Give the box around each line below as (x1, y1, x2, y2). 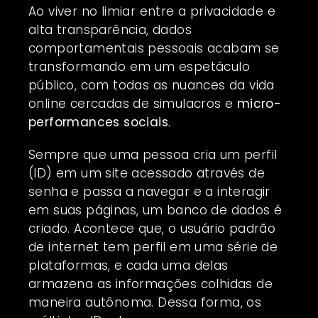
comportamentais (28, 39, 148, 57)
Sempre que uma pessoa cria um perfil (28, 146, 278, 163)
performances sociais (28, 113, 168, 131)
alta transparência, (28, 21, 153, 38)
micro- (236, 94, 282, 112)
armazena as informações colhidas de (28, 275, 273, 292)
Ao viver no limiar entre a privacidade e (28, 2, 275, 20)
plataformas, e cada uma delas (28, 256, 229, 274)
